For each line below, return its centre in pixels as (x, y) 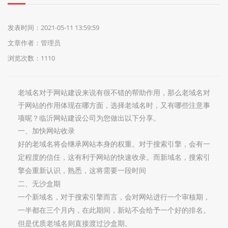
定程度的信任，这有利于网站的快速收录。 (85, 158)
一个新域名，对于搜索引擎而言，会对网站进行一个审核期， (114, 197)
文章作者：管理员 (34, 43)
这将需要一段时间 (118, 171)
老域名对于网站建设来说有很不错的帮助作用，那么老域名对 (114, 93)
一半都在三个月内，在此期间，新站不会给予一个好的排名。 (114, 210)
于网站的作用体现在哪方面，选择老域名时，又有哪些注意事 (114, 106)
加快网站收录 (53, 131)
